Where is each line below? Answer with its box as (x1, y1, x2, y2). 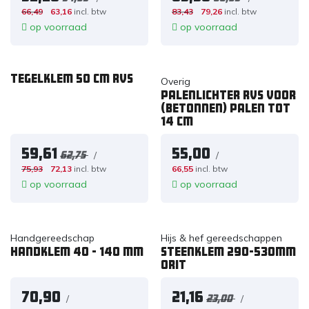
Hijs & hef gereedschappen (160, 232, 282, 244)
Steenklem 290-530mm (160, 246, 296, 257)
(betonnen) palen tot (160, 102, 290, 114)
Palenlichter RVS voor (160, 89, 296, 101)
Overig (160, 74, 190, 88)
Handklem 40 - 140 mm (10, 246, 143, 257)
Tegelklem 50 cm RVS (10, 72, 133, 84)
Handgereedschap (10, 232, 94, 244)
